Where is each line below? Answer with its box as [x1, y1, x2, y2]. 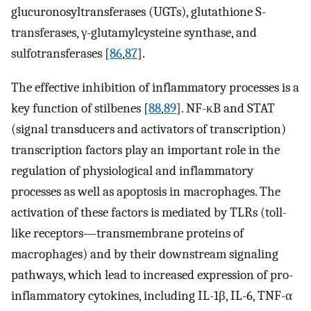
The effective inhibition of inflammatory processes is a [11, 79, 299, 95]
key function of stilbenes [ [11, 100, 149, 116]
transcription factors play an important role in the [11, 142, 280, 158]
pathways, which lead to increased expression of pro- [11, 267, 293, 283]
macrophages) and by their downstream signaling [11, 246, 278, 262]
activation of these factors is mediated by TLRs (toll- [11, 204, 287, 220]
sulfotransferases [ [11, 45, 110, 61]
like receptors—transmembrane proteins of [11, 225, 244, 241]
